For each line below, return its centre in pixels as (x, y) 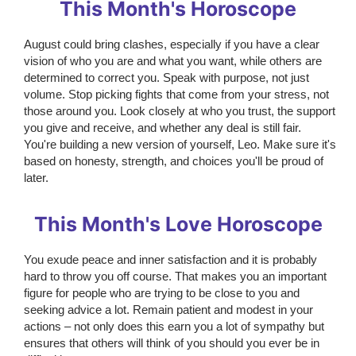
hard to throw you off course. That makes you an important (175, 277)
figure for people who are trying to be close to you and (162, 293)
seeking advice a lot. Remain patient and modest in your (168, 310)
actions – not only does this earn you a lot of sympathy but (174, 327)
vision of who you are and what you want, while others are (173, 61)
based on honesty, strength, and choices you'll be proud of (174, 161)
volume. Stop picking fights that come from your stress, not (176, 95)
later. (36, 178)
